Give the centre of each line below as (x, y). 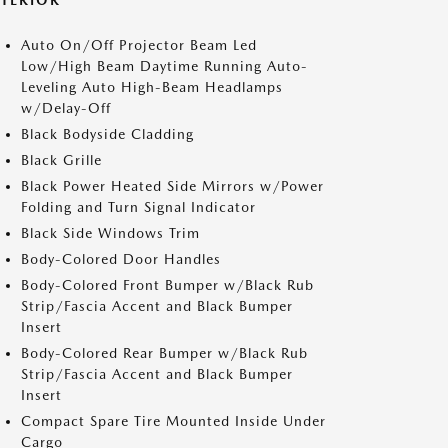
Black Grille (61, 160)
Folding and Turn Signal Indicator (138, 207)
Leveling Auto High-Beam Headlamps (152, 87)
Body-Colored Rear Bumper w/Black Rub (164, 353)
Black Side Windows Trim (110, 233)
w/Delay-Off (66, 108)
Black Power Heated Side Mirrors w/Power (172, 186)
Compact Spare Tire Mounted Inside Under (173, 421)
